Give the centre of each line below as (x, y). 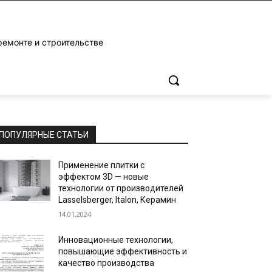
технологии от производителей (121, 188)
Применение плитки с (102, 165)
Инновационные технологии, (116, 240)
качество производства (107, 263)
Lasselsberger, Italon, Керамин (117, 200)
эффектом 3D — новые (104, 177)
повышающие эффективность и (123, 251)
